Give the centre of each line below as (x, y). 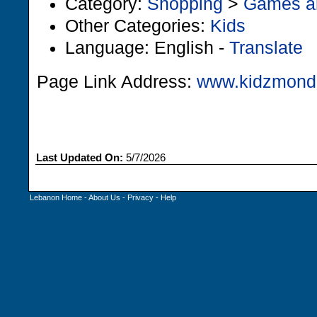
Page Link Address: (117, 82)
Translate (266, 47)
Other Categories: (138, 25)
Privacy (140, 197)
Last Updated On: (80, 158)
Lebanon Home (56, 197)
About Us (104, 197)
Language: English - (147, 47)
